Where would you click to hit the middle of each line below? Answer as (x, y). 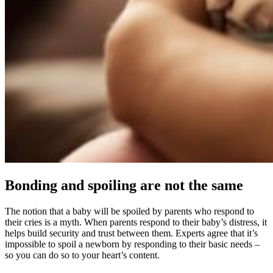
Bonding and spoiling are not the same (124, 185)
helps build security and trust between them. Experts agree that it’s (131, 233)
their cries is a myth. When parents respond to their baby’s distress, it (136, 222)
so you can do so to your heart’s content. (82, 255)
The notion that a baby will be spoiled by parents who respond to (129, 211)
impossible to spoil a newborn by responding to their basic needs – (132, 244)
